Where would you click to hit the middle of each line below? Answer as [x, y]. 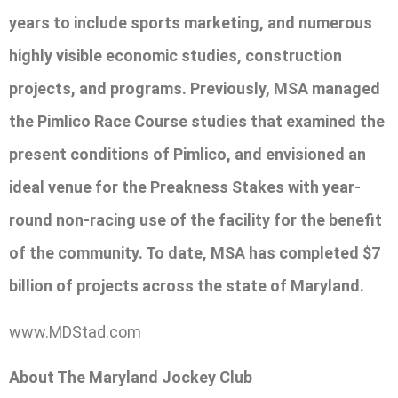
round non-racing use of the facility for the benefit [195, 220]
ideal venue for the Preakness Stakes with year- [185, 187]
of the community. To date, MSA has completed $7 [195, 253]
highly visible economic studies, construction [175, 56]
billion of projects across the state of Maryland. [187, 286]
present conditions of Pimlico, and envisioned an [187, 155]
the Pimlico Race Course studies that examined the [197, 122]
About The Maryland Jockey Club [131, 378]
